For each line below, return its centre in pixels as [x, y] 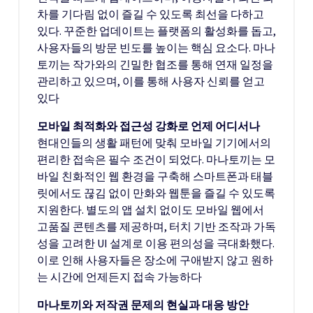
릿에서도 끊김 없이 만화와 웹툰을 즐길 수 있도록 [156, 193]
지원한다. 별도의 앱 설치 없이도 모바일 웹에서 [151, 210]
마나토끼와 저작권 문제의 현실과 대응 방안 [143, 305]
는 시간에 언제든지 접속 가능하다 [119, 277]
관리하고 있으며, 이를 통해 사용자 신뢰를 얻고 [151, 81]
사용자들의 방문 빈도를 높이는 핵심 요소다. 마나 [156, 48]
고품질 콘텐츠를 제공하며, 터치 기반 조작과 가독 [156, 226]
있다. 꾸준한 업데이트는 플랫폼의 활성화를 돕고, [156, 31]
